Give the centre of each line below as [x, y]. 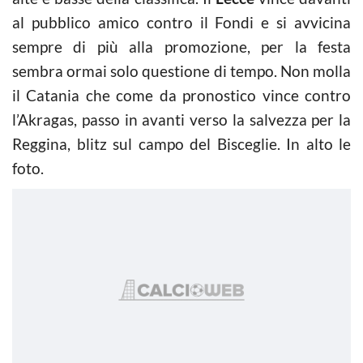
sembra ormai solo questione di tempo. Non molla [181, 70]
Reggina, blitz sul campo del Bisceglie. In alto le [181, 143]
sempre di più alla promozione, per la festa [181, 46]
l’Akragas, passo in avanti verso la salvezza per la [181, 119]
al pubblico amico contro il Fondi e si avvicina [181, 22]
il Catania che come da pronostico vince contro [181, 95]
